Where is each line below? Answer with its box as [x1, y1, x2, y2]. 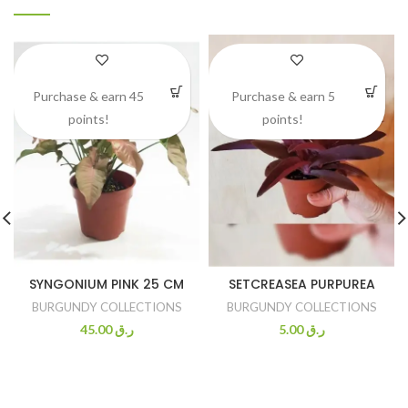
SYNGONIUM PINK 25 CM [29, 275, 184, 294]
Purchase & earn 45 [33, 88, 145, 105]
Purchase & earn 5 [230, 88, 335, 105]
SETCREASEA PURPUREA [228, 275, 375, 294]
